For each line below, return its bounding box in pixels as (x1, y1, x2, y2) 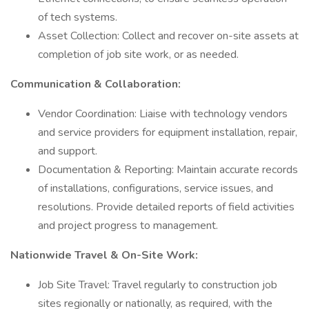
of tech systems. (38, 10, 117, 25)
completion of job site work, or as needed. (38, 47, 239, 62)
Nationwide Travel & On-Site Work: (10, 248, 198, 263)
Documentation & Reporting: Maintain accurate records (38, 162, 298, 177)
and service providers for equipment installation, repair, (38, 125, 297, 140)
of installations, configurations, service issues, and (38, 181, 273, 196)
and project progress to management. (38, 218, 218, 233)
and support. (38, 143, 97, 159)
